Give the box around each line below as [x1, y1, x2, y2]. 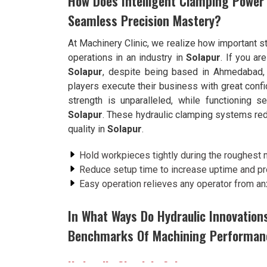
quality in [68, 123, 107, 135]
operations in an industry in [68, 52, 187, 63]
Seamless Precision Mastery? [68, 11, 221, 30]
